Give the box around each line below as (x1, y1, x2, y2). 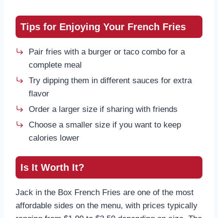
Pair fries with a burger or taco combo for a (29, 47, 185, 57)
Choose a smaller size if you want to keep (29, 120, 181, 130)
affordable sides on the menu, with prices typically (16, 201, 198, 211)
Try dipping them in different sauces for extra (29, 76, 192, 86)
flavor (29, 89, 49, 99)
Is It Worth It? (20, 162, 84, 173)
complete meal (29, 60, 82, 70)
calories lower (29, 133, 79, 143)
